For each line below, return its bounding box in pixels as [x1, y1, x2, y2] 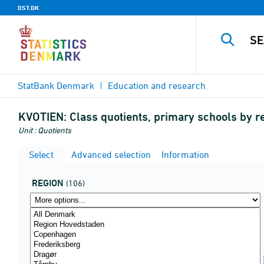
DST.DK [18, 4, 39, 12]
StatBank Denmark [18, 80, 94, 91]
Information [159, 149, 209, 160]
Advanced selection [69, 149, 151, 160]
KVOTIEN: [18, 110, 67, 124]
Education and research [108, 80, 206, 91]
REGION [32, 177, 64, 189]
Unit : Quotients [18, 125, 71, 135]
